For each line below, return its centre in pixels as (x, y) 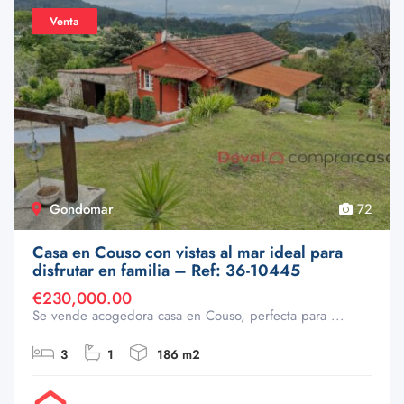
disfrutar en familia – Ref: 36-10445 (166, 271)
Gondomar (82, 210)
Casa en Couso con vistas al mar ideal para (188, 253)
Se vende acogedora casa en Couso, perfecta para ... (188, 316)
